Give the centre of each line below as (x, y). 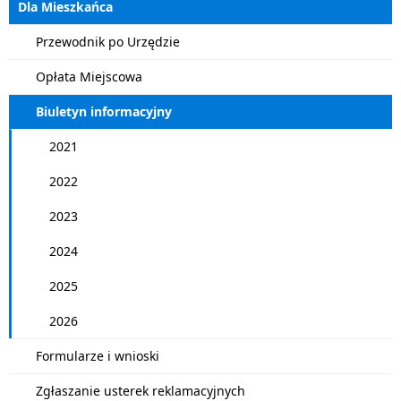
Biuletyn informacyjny (104, 111)
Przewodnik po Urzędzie (108, 42)
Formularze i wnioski (98, 356)
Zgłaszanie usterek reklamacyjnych (141, 391)
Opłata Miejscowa (89, 77)
